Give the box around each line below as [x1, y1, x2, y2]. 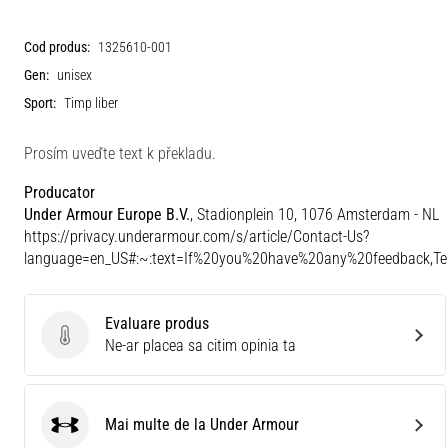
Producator [24, 183, 95, 202]
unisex [57, 67, 92, 84]
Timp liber [64, 95, 118, 112]
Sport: [24, 95, 56, 112]
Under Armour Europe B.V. [24, 205, 190, 224]
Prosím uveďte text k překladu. [24, 144, 216, 163]
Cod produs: [24, 39, 90, 56]
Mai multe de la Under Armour [105, 415, 299, 434]
